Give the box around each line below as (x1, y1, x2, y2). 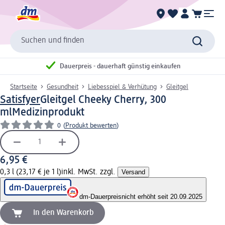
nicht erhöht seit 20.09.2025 (122, 192, 202, 200)
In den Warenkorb (33, 208, 94, 217)
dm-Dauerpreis (79, 192, 122, 200)
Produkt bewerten (65, 122, 117, 129)
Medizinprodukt (12, 106, 84, 118)
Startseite (10, 83, 37, 90)
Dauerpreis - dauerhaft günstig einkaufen (60, 63, 181, 70)
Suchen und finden (21, 37, 84, 45)
